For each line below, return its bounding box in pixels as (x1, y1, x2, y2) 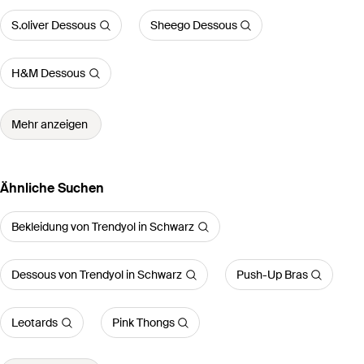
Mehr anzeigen (11, 117, 88, 132)
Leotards (11, 315, 58, 331)
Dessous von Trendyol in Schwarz (11, 267, 182, 283)
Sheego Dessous (149, 18, 237, 33)
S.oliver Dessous (11, 18, 96, 33)
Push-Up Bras (236, 267, 308, 283)
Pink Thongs (111, 315, 175, 331)
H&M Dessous (11, 66, 85, 81)
